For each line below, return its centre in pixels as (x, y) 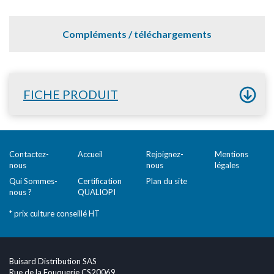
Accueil (90, 154)
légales (227, 165)
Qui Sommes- (33, 181)
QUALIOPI (97, 192)
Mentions (231, 154)
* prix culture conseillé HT (54, 213)
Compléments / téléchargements (137, 34)
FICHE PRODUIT (71, 94)
